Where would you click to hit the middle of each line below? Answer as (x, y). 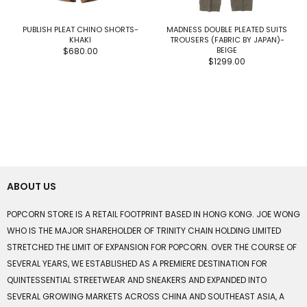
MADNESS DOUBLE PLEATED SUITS (227, 29)
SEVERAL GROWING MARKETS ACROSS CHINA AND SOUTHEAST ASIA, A (146, 297)
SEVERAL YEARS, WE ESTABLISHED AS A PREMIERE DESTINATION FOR (137, 264)
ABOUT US (32, 187)
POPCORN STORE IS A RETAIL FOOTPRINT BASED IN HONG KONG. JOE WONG (153, 214)
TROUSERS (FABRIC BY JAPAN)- (227, 39)
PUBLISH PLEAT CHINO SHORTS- (80, 29)
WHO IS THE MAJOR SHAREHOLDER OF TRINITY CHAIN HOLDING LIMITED (144, 231)
